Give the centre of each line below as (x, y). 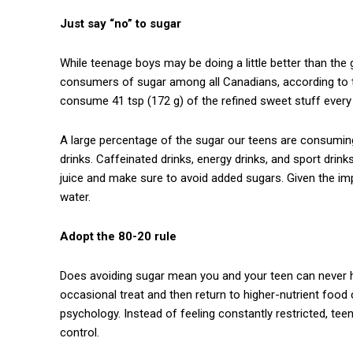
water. (75, 197)
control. (80, 332)
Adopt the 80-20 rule (118, 236)
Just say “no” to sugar (121, 23)
